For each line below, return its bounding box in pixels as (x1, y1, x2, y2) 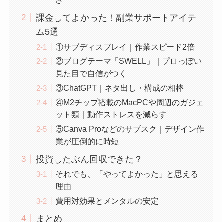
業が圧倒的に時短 (55, 137, 119, 146)
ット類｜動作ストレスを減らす (55, 110, 166, 119)
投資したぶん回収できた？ (35, 154, 143, 164)
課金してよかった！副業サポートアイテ (35, 12, 196, 23)
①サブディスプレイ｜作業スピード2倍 (55, 42, 195, 51)
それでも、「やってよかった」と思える (55, 169, 198, 179)
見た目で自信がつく (55, 68, 127, 78)
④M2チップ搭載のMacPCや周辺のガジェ (55, 98, 204, 107)
